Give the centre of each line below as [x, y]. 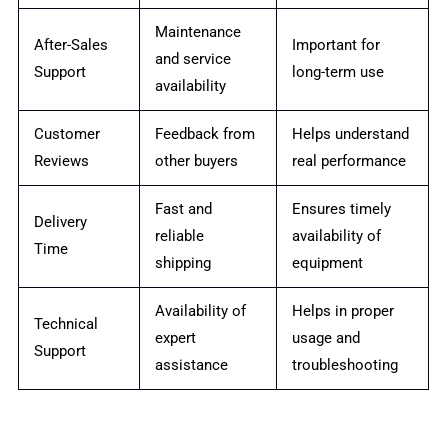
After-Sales [71, 45]
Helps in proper [343, 311]
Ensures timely [342, 209]
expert [176, 338]
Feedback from [205, 134]
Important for [336, 45]
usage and [326, 338]
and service [193, 59]
